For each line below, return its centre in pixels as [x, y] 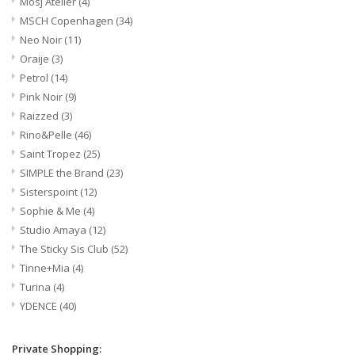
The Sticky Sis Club [65, 248]
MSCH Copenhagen [68, 20]
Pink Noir [42, 96]
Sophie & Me [52, 210]
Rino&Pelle [47, 134]
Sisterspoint [50, 191]
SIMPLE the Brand [63, 172]
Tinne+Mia [46, 267]
